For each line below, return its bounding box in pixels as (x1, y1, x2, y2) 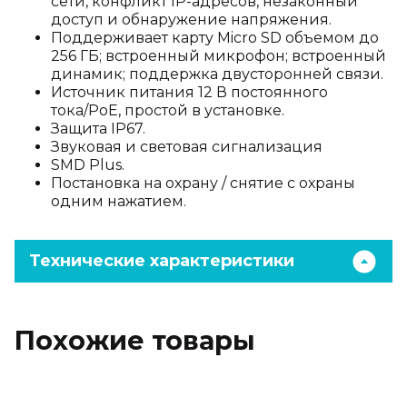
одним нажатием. (51, 193, 186, 210)
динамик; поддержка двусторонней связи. (51, 65, 383, 83)
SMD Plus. (51, 156, 124, 174)
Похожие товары (15, 324, 255, 356)
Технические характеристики (29, 251, 294, 271)
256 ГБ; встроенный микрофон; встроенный (51, 47, 386, 65)
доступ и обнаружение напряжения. (51, 11, 332, 28)
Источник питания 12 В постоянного (51, 84, 328, 101)
